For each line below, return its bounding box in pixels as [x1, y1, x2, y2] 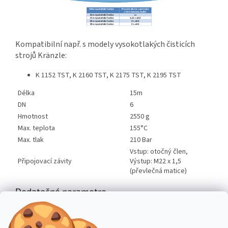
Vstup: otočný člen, [130, 147, 188, 157]
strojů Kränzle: [15, 50, 67, 62]
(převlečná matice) [130, 166, 187, 177]
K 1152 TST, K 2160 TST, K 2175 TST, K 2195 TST [36, 70, 181, 81]
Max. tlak [18, 135, 44, 146]
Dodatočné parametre [15, 186, 106, 197]
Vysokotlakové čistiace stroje [52, 205, 153, 216]
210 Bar [130, 135, 152, 146]
